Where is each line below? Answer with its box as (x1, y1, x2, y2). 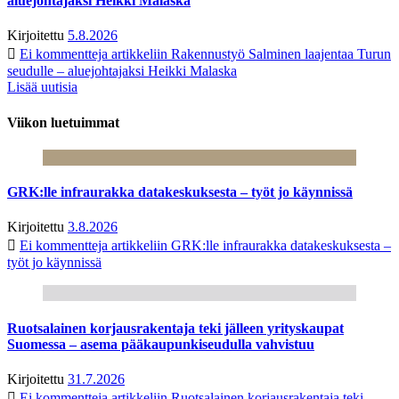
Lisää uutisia (7, 79, 77, 95)
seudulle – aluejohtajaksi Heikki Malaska (7, 63, 237, 79)
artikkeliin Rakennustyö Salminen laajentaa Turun (108, 46, 391, 62)
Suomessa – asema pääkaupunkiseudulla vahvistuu (7, 336, 314, 352)
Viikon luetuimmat (7, 114, 119, 130)
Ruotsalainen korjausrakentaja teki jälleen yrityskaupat (7, 320, 344, 336)
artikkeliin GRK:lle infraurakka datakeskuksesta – (108, 238, 391, 254)
